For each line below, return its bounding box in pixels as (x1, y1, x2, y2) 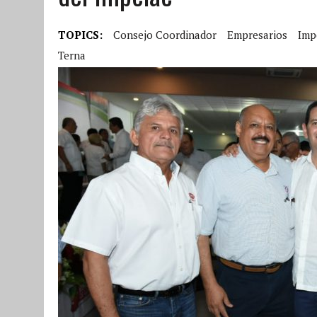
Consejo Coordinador (113, 27, 217, 42)
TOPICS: (58, 27, 103, 42)
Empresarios (227, 27, 287, 42)
